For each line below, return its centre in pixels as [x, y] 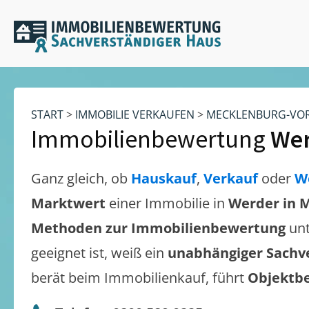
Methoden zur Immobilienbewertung [158, 228]
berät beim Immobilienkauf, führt [139, 278]
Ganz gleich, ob [81, 178]
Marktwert [70, 203]
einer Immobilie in [169, 203]
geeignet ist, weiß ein [99, 253]
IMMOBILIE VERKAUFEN [135, 114]
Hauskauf [164, 178]
